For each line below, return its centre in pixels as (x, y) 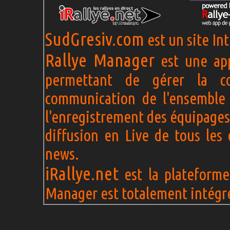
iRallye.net (82, 173)
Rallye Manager (100, 60)
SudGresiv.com (95, 39)
